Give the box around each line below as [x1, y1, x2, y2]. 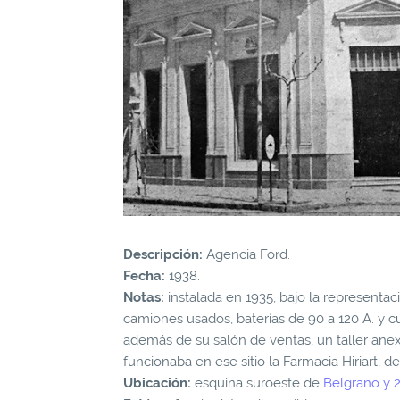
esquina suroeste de [191, 375, 323, 392]
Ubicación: [123, 375, 191, 392]
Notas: [123, 289, 164, 306]
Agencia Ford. [203, 246, 290, 263]
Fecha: [123, 268, 165, 285]
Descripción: [123, 246, 203, 263]
